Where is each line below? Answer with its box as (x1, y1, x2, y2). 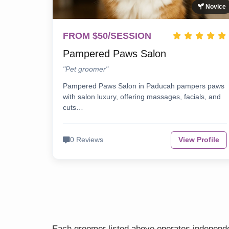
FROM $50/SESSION (63, 31, 151, 41)
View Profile (178, 136, 220, 144)
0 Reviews (70, 136, 103, 144)
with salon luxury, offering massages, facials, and (63, 93, 221, 101)
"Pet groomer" (63, 65, 108, 74)
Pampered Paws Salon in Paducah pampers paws (63, 82, 224, 90)
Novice (204, 3, 226, 11)
